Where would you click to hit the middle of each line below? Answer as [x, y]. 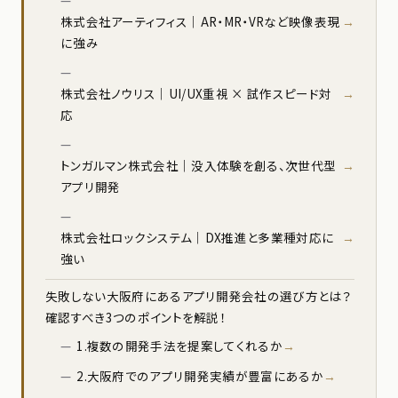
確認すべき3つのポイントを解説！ [136, 318]
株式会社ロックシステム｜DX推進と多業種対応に [197, 238]
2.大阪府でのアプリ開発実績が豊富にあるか [200, 376]
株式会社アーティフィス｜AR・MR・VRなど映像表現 [200, 22]
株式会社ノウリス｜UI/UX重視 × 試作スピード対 [196, 94]
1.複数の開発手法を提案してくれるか [179, 346]
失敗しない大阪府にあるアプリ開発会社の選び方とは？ [198, 296]
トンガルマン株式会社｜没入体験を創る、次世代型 [198, 166]
